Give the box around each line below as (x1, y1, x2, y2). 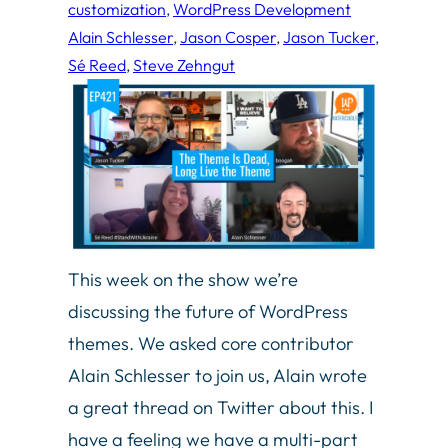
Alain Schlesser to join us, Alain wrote (68, 364, 367, 388)
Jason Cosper (180, 26, 276, 47)
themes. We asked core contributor (68, 332, 354, 356)
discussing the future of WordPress (68, 300, 348, 324)
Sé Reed (68, 54, 126, 75)
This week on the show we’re (68, 268, 298, 292)
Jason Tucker (283, 26, 375, 47)
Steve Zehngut (133, 54, 235, 75)
